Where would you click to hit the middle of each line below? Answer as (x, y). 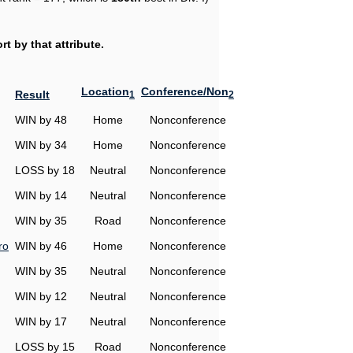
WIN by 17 (41, 321)
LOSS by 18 (45, 170)
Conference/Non (185, 91)
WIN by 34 (41, 145)
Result (32, 95)
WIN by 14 (41, 195)
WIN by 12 (41, 296)
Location (105, 91)
